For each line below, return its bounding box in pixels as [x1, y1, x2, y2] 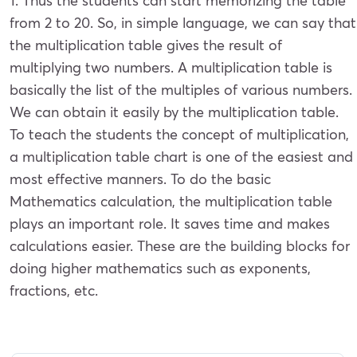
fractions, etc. [10, 280, 98, 300]
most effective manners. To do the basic [10, 169, 271, 188]
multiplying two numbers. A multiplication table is [10, 57, 332, 76]
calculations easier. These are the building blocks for [10, 236, 350, 255]
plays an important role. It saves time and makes [10, 214, 330, 233]
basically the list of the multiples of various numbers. [10, 80, 352, 99]
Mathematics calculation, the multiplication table [10, 191, 332, 210]
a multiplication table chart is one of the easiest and [10, 147, 353, 166]
